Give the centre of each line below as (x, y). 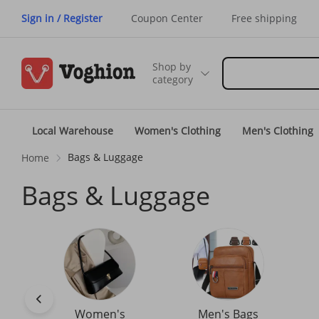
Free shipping (264, 18)
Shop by (172, 67)
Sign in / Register (62, 18)
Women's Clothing (178, 131)
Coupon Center (167, 18)
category (173, 79)
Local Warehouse (73, 131)
